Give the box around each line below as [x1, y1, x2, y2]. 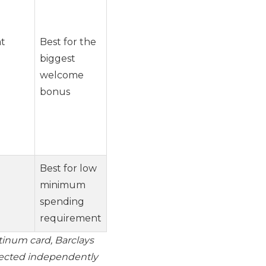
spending [40, 195, 84, 207]
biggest [40, 52, 75, 64]
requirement [40, 212, 102, 224]
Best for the [40, 36, 96, 47]
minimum [40, 179, 85, 191]
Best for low [40, 162, 97, 174]
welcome [40, 69, 84, 81]
